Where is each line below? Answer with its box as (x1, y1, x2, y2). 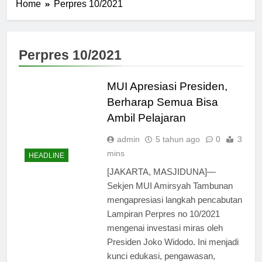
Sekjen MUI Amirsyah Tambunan (106, 180, 233, 191)
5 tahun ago (155, 134, 200, 144)
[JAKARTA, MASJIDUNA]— (106, 166, 216, 177)
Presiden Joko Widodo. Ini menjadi (106, 236, 239, 247)
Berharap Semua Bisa (106, 95, 218, 108)
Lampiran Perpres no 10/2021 (106, 208, 220, 219)
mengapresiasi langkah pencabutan (106, 194, 242, 205)
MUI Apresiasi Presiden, (106, 80, 227, 92)
